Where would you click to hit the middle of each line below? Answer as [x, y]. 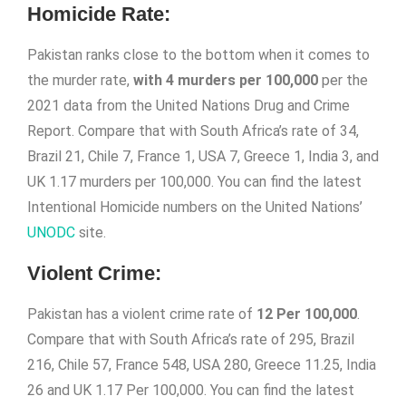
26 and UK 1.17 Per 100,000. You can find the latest [191, 390]
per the [343, 80]
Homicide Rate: [99, 14]
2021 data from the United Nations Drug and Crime [188, 106]
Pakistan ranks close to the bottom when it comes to [198, 55]
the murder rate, [80, 80]
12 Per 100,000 [307, 314]
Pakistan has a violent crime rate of [142, 314]
